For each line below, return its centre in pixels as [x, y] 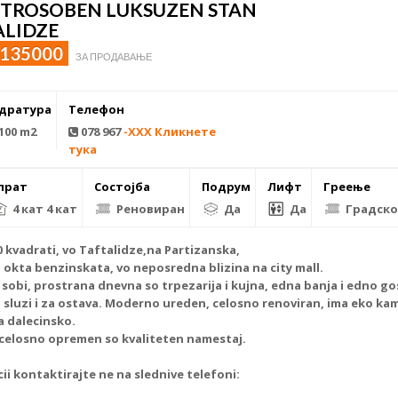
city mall [295, 268]
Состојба [123, 187]
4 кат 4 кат [44, 209]
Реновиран [150, 209]
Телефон [97, 110]
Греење [347, 187]
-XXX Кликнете [170, 132]
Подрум [227, 187]
